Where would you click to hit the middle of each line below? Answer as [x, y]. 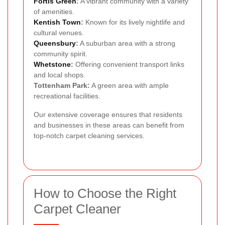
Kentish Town [57, 22]
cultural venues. [59, 32]
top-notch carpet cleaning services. [89, 135]
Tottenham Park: [62, 85]
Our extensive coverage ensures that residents [108, 114]
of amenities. [54, 11]
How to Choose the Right [105, 193]
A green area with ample [129, 85]
